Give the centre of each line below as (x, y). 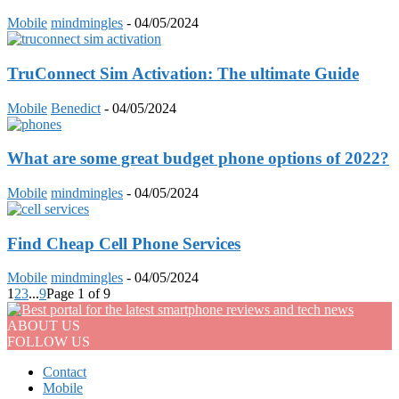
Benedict (76, 108)
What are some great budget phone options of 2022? (198, 159)
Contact (65, 372)
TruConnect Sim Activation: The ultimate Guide (183, 73)
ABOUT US (44, 326)
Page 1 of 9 (78, 294)
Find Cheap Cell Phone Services (124, 243)
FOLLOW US (49, 342)
